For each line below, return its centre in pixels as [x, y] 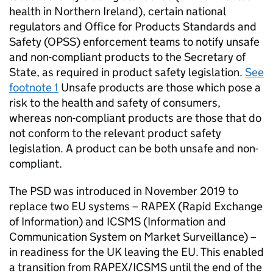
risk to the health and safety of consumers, [115, 103]
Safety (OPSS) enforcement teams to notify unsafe [134, 42]
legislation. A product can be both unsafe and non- [134, 148]
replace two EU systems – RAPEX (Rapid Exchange [136, 206]
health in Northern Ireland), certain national [117, 11]
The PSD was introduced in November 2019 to [124, 191]
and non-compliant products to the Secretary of [127, 57]
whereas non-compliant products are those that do [135, 118]
